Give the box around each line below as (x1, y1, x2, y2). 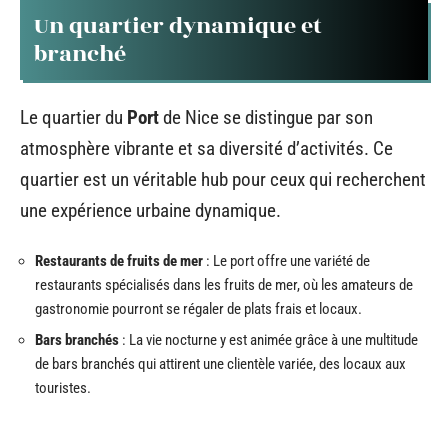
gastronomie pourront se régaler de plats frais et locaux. (35, 299, 362, 318)
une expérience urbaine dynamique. (20, 199, 281, 222)
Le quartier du (20, 106, 127, 129)
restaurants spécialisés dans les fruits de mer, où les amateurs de (35, 275, 413, 294)
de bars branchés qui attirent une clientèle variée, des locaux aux (35, 355, 406, 373)
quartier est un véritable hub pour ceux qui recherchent (20, 168, 426, 191)
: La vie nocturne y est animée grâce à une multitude (119, 331, 418, 349)
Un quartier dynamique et (34, 8, 322, 43)
